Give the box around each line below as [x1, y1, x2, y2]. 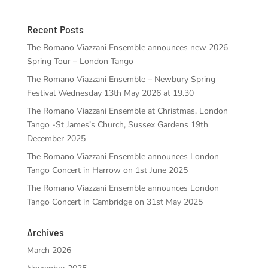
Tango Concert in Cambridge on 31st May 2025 [26, 196, 203, 208]
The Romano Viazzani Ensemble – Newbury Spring [26, 73, 215, 85]
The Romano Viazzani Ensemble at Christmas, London [26, 105, 228, 117]
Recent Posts [26, 22, 84, 36]
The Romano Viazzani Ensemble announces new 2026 [26, 41, 228, 53]
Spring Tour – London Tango [26, 55, 133, 67]
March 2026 [26, 244, 71, 256]
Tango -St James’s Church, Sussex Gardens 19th [26, 118, 208, 130]
